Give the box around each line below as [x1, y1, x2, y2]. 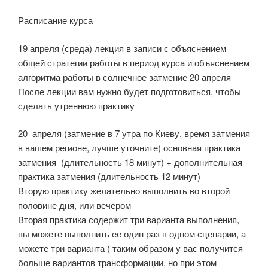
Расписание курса [18, 14, 93, 27]
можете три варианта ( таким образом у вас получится [18, 242, 243, 255]
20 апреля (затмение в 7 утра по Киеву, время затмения [18, 127, 250, 140]
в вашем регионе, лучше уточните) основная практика [18, 141, 240, 154]
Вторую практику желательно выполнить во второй [18, 184, 230, 197]
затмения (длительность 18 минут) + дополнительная [18, 156, 242, 169]
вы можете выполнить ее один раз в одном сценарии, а [18, 227, 246, 240]
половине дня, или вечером [18, 199, 131, 212]
